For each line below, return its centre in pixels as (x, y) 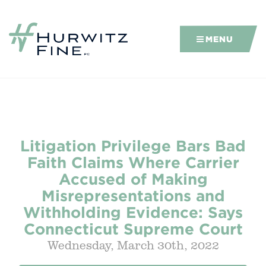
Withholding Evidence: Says (133, 212)
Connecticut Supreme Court (133, 229)
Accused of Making (133, 179)
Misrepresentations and (133, 195)
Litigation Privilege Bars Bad (133, 145)
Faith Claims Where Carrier (133, 162)
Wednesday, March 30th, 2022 (133, 245)
